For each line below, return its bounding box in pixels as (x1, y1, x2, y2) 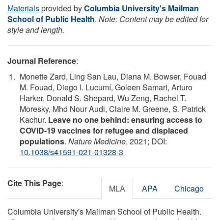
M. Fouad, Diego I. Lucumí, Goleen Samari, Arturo (20, 81, 192, 93)
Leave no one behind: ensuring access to (48, 113, 202, 125)
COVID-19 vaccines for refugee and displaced (20, 124, 188, 136)
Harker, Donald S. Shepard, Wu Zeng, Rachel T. (20, 92, 186, 104)
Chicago (174, 182, 204, 194)
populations (20, 135, 64, 147)
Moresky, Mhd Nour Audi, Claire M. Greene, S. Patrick (20, 103, 206, 114)
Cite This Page (7, 177, 61, 189)
